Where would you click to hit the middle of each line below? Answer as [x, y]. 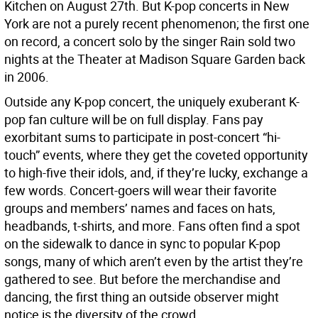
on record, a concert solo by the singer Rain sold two [150, 42]
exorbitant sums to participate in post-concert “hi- [142, 137]
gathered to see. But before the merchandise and [142, 279]
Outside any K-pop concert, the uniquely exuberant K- [152, 102]
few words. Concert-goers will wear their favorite [141, 191]
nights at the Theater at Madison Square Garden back [155, 59]
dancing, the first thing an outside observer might [142, 297]
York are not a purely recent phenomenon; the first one [157, 24]
